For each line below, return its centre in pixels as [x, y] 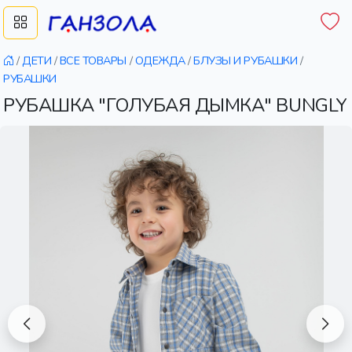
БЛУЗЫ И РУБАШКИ [246, 60]
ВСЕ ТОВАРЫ [93, 60]
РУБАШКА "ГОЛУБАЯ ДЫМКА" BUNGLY [175, 105]
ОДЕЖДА [160, 60]
